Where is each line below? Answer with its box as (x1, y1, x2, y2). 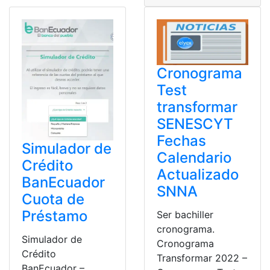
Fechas (157, 131, 206, 149)
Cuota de (22, 190, 84, 209)
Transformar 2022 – (157, 251, 247, 264)
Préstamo (22, 207, 87, 225)
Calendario (157, 148, 231, 166)
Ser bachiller (157, 208, 213, 221)
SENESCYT (157, 115, 233, 133)
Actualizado (157, 165, 239, 183)
